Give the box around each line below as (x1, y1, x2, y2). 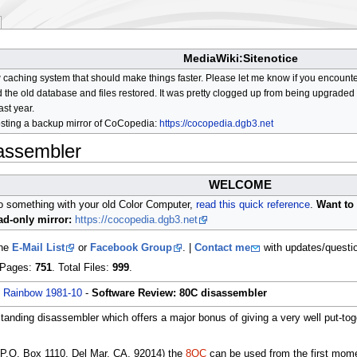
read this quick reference (195, 199, 310, 211)
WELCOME (209, 178, 273, 192)
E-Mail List (11, 242, 65, 254)
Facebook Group (89, 242, 172, 254)
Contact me (194, 242, 250, 254)
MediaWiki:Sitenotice (182, 52, 298, 65)
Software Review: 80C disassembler (91, 287, 267, 299)
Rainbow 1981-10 (2, 287, 82, 299)
